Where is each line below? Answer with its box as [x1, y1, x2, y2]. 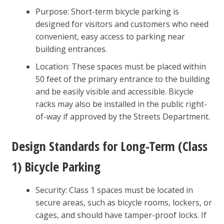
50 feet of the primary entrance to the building [35, 73, 210, 84]
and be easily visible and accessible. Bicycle [35, 85, 193, 97]
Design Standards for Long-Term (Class [11, 136, 207, 155]
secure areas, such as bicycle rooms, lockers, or [35, 196, 212, 208]
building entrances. [35, 43, 107, 54]
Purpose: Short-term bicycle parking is [35, 5, 179, 17]
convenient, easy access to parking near [35, 30, 185, 42]
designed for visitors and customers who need [35, 18, 208, 29]
